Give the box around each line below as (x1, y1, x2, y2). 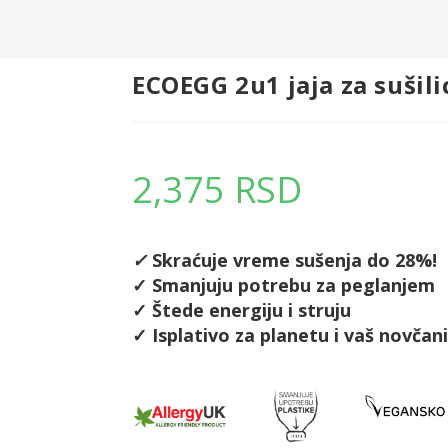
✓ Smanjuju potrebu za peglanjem (132, 273, 435, 297)
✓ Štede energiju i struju (132, 298, 351, 322)
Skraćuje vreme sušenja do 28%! (152, 248, 437, 272)
